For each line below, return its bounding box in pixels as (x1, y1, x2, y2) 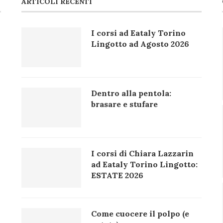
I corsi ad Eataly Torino (91, 27, 186, 38)
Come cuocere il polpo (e (91, 208, 189, 219)
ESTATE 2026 (91, 170, 143, 180)
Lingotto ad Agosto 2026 (91, 38, 189, 49)
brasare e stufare (91, 99, 158, 109)
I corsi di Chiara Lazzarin (91, 148, 194, 158)
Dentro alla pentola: (91, 88, 171, 98)
